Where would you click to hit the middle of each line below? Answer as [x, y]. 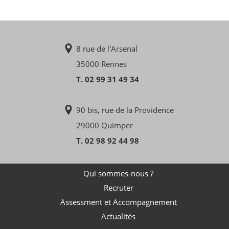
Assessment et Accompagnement [118, 202]
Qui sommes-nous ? [118, 173]
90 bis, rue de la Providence [125, 110]
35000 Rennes [101, 64]
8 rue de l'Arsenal [107, 48]
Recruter [118, 187]
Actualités [118, 216]
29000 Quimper [105, 125]
